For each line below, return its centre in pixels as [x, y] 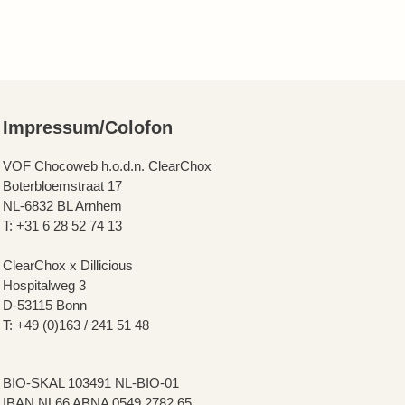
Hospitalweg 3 [44, 285]
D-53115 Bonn [44, 305]
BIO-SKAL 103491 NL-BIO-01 [90, 383]
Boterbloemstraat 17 [62, 186]
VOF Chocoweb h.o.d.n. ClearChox [107, 166]
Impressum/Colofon [87, 127]
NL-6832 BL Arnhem [62, 206]
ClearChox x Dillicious [67, 265]
